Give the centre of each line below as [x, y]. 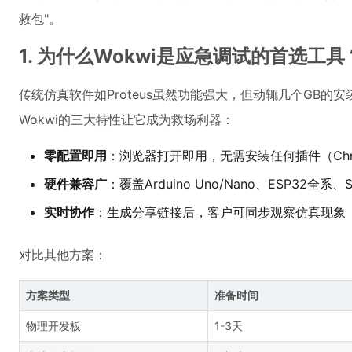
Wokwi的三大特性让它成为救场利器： [126, 119]
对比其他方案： [63, 255]
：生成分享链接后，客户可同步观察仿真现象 [220, 212]
